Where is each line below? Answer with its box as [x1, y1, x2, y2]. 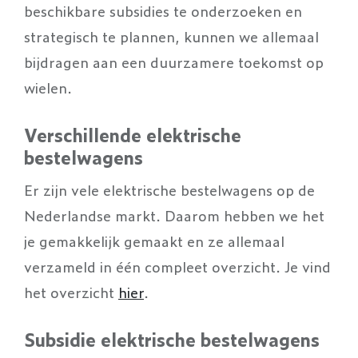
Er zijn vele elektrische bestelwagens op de [24, 178, 315, 200]
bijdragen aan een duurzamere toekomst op [24, 50, 324, 72]
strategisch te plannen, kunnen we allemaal [24, 25, 319, 46]
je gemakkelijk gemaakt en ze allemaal [24, 229, 284, 251]
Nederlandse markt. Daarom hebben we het [24, 204, 324, 225]
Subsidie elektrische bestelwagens [24, 325, 320, 352]
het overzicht [24, 280, 118, 302]
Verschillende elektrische [24, 121, 241, 148]
